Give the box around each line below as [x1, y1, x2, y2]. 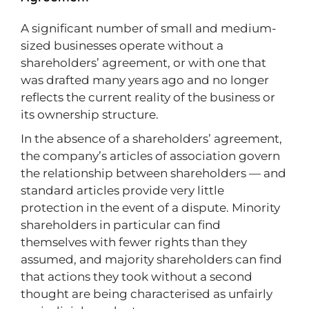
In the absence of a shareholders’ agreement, [21, 132, 282, 146]
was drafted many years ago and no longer [21, 73, 269, 87]
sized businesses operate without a [21, 39, 223, 52]
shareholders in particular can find [21, 218, 221, 232]
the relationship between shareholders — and [21, 166, 286, 180]
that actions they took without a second [21, 270, 252, 283]
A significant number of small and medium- [21, 21, 277, 35]
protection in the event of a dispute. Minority [21, 201, 280, 215]
